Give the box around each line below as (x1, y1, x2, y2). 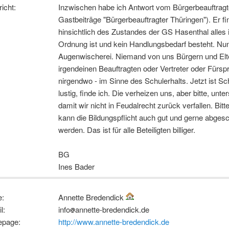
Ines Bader (58, 161, 95, 172)
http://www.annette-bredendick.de (58, 216, 169, 227)
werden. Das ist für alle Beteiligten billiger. (58, 124, 195, 135)
